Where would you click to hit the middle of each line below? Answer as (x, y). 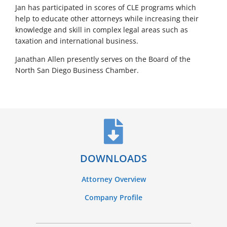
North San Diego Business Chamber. (77, 70)
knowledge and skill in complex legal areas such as (102, 29)
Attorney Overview (113, 179)
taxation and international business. (77, 41)
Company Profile (113, 197)
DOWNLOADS (113, 158)
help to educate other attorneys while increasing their (107, 18)
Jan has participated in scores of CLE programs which (106, 7)
